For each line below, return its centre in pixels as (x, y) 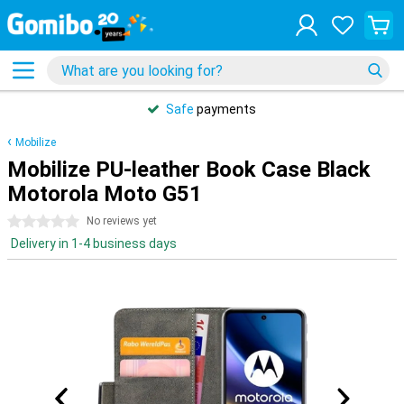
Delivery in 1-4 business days (94, 243)
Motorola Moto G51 (105, 194)
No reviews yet (122, 221)
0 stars (28, 222)
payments (225, 109)
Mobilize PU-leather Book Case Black (189, 170)
